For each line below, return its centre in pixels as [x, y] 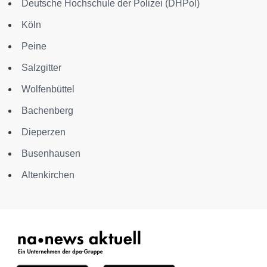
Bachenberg [47, 111]
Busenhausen [51, 153]
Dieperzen [44, 132]
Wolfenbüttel [48, 89]
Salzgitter [41, 68]
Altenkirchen [48, 175]
